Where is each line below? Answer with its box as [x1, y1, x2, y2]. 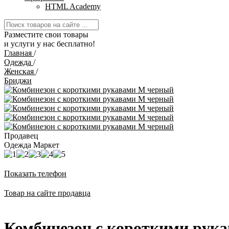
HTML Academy [45, 2, 101, 11]
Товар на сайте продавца [4, 189, 90, 197]
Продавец [4, 131, 38, 140]
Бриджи [4, 76, 32, 85]
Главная [4, 49, 32, 57]
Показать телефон [4, 169, 66, 178]
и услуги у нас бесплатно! [4, 39, 95, 48]
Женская [4, 67, 34, 76]
